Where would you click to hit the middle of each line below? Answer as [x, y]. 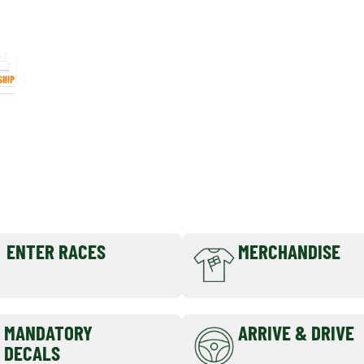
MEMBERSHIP [93, 84]
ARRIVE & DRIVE [296, 332]
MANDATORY [49, 332]
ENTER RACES [56, 251]
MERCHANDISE [289, 251]
